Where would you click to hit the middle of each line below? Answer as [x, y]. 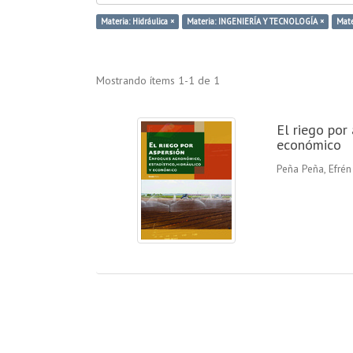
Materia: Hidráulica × [137, 21]
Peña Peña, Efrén [314, 168]
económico [308, 144]
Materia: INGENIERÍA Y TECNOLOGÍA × [255, 21]
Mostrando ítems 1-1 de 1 [158, 80]
